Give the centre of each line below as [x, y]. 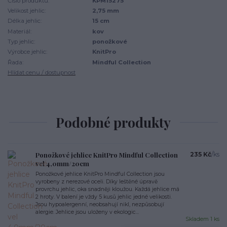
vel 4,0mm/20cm [62, 163]
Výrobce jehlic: [27, 52]
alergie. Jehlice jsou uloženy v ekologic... [87, 212]
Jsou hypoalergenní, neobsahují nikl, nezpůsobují [100, 205]
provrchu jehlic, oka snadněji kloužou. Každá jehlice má [107, 190]
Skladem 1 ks [202, 219]
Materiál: [20, 31]
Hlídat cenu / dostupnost [42, 73]
